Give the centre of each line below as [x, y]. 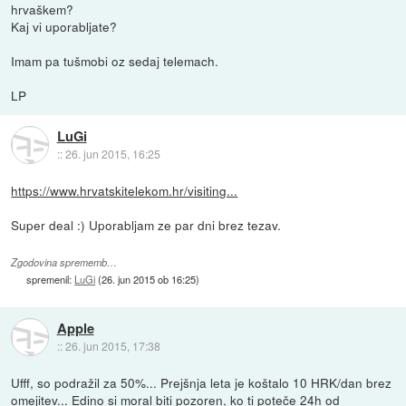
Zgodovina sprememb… [64, 262]
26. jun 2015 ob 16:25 [149, 279]
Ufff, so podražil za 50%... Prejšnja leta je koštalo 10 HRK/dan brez [202, 382]
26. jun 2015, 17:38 [112, 346]
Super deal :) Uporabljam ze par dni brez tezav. [146, 224]
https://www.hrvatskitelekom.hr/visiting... [125, 190]
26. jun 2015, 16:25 [112, 154]
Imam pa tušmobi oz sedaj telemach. [115, 60]
